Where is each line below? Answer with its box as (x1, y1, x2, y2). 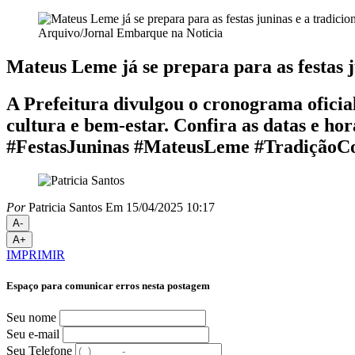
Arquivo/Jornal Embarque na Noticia (38, 26, 223, 40)
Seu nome (6, 311, 56, 325)
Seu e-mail (6, 327, 59, 342)
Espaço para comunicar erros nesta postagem (6, 279, 210, 292)
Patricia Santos (25, 200, 102, 214)
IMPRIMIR (6, 247, 65, 261)
